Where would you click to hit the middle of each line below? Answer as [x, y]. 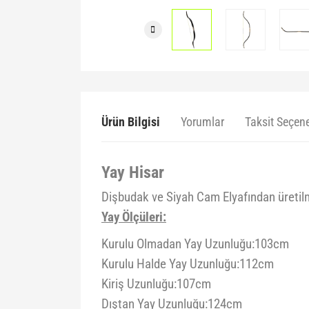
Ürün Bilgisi [131, 122]
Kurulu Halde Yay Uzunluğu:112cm [188, 264]
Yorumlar [202, 122]
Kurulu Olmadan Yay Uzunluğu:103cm [195, 244]
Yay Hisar [133, 172]
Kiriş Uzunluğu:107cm [156, 284]
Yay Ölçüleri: [134, 217]
